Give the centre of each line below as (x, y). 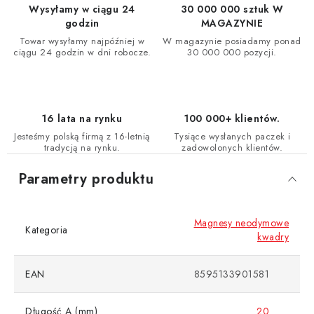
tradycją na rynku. (82, 148)
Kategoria (47, 230)
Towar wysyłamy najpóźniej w (82, 41)
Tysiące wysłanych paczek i (232, 137)
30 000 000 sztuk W (232, 9)
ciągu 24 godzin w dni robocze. (82, 53)
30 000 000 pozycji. (232, 53)
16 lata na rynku (82, 119)
